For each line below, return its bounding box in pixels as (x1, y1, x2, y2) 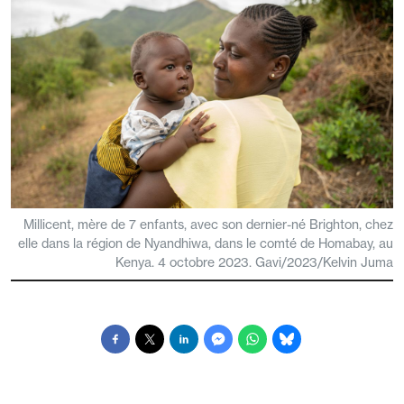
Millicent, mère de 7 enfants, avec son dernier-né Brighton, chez (23, 216, 393, 234)
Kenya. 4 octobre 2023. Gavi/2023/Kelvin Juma (115, 254, 393, 271)
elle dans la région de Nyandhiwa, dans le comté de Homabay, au (18, 235, 393, 252)
